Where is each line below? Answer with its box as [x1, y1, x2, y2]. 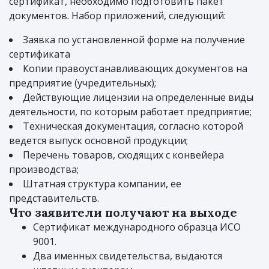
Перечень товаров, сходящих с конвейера [23, 148, 224, 162]
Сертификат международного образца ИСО [33, 220, 241, 234]
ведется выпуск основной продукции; [9, 134, 188, 148]
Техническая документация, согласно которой [23, 119, 243, 133]
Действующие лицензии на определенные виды [23, 91, 253, 104]
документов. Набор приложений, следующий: [9, 9, 226, 23]
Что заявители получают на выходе [9, 205, 237, 220]
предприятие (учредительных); [9, 76, 156, 90]
